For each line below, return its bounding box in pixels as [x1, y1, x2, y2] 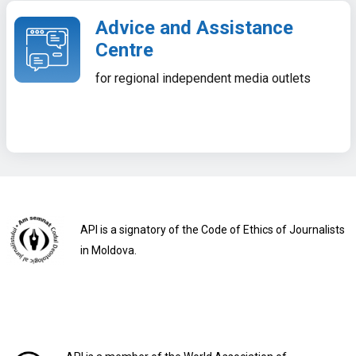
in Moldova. [79, 244, 137, 257]
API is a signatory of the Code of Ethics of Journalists [79, 223, 345, 237]
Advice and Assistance [95, 17, 293, 40]
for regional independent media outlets [95, 71, 311, 87]
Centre [95, 39, 153, 62]
